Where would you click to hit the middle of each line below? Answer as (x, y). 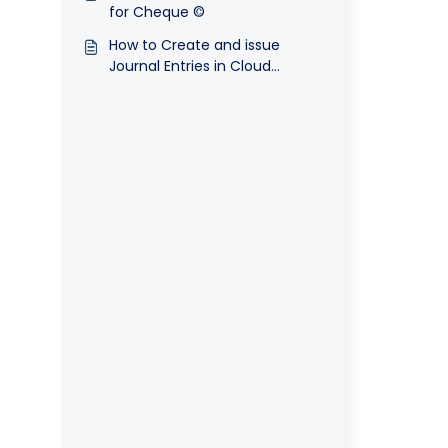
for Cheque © (156, 12)
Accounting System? (181, 87)
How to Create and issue (194, 45)
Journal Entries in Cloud (189, 66)
